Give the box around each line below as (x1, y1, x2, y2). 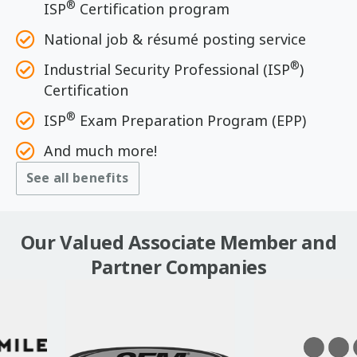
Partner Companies (90, 253, 267, 281)
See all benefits (26, 168, 129, 187)
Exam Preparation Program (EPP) (76, 110, 306, 131)
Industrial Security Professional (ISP (44, 59, 290, 80)
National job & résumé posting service (44, 29, 306, 50)
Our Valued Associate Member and (20, 228, 337, 257)
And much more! (44, 140, 157, 162)
